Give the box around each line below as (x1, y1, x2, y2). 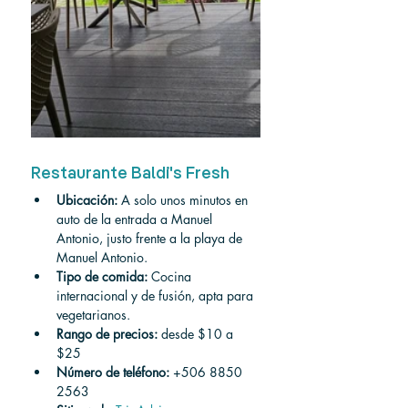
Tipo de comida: (56, 268, 148, 285)
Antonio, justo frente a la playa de (56, 229, 246, 247)
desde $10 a (158, 325, 237, 342)
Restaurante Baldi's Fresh (31, 166, 229, 182)
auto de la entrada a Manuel (56, 210, 216, 228)
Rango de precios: (56, 325, 158, 342)
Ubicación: (56, 191, 117, 209)
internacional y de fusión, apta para (56, 287, 257, 304)
